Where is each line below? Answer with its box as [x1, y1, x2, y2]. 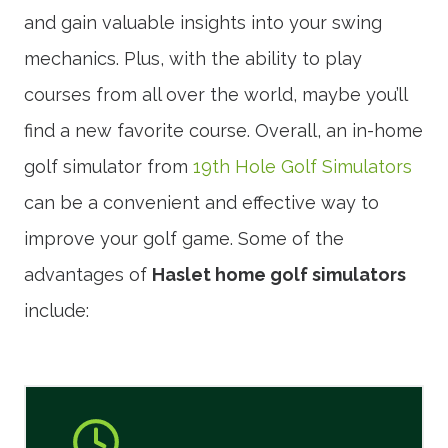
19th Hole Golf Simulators [193, 155, 412, 177]
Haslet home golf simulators [152, 263, 406, 285]
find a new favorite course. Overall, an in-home [24, 119, 423, 141]
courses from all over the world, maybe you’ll [24, 83, 407, 105]
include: [24, 299, 89, 321]
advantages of [24, 263, 152, 285]
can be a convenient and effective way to [24, 191, 379, 213]
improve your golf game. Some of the [24, 227, 344, 249]
